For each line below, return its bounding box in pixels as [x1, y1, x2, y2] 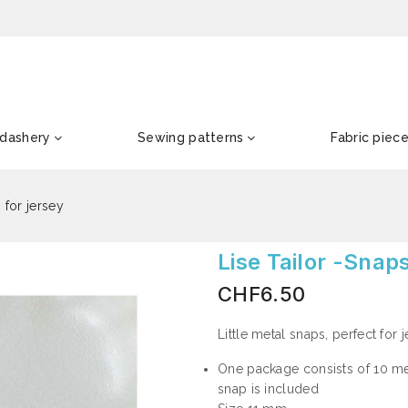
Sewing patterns [138, 130, 244, 146]
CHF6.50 [218, 282, 306, 307]
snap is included [218, 382, 319, 397]
